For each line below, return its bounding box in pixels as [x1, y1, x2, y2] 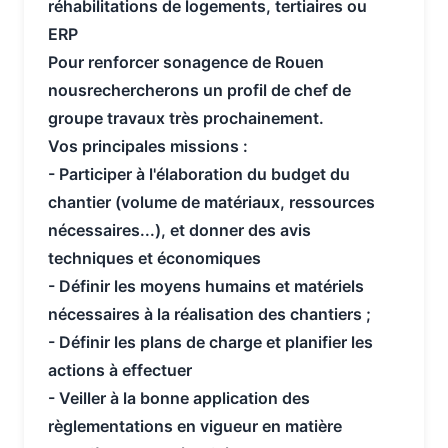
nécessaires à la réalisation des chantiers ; [48, 303, 371, 324]
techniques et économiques [48, 247, 261, 268]
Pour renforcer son [48, 51, 192, 72]
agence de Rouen [192, 51, 324, 72]
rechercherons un [87, 79, 227, 100]
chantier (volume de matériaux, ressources [48, 191, 375, 212]
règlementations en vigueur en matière [48, 415, 342, 436]
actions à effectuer [48, 359, 192, 380]
